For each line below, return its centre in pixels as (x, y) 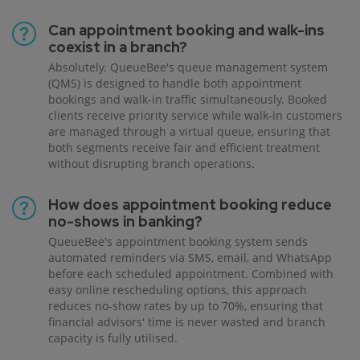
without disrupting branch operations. (151, 164)
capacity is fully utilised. (113, 338)
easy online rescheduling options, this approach (178, 290)
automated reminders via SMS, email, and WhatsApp (190, 258)
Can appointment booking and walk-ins (186, 31)
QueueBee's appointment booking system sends (178, 242)
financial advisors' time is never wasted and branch (187, 322)
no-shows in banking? (125, 222)
